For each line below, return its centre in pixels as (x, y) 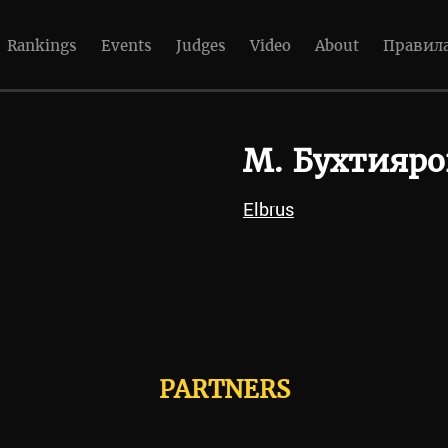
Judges (201, 45)
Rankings (42, 45)
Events (126, 45)
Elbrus (268, 209)
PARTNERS (224, 389)
